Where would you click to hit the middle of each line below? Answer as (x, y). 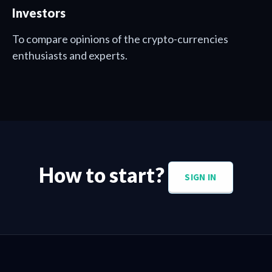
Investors (39, 13)
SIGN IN (201, 177)
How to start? (104, 175)
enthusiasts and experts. (70, 55)
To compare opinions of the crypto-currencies (120, 39)
